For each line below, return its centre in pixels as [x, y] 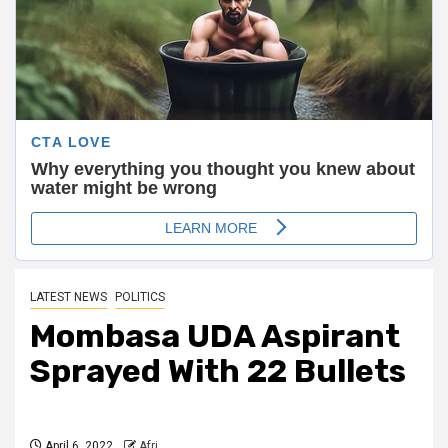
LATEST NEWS [68, 296]
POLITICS [140, 296]
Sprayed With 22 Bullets [218, 370]
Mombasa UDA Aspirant [215, 335]
